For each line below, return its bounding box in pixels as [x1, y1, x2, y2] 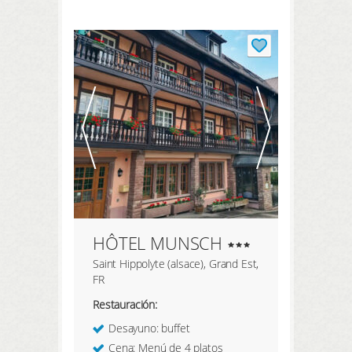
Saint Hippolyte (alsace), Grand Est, [93, 256, 259, 271]
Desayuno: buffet [108, 321, 190, 336]
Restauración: [93, 297, 157, 313]
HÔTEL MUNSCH [93, 231, 223, 255]
